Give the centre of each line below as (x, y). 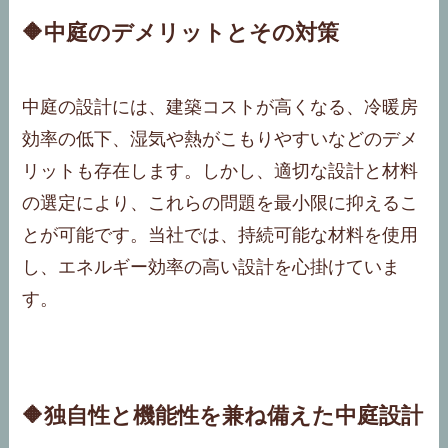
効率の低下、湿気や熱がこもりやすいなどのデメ (220, 138)
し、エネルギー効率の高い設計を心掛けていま (211, 266)
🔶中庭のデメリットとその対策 (181, 32)
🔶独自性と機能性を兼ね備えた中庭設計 (223, 415)
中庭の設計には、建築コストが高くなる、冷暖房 (220, 106)
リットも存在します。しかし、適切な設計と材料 (220, 170)
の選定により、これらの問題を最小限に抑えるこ (220, 202)
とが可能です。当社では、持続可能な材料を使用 (220, 234)
